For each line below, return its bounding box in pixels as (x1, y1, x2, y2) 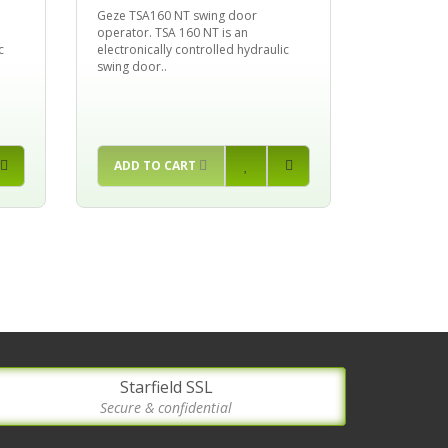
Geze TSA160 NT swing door (97, 6, 257, 24)
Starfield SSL (119, 375, 213, 398)
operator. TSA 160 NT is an (97, 23, 248, 41)
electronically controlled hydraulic (97, 40, 289, 58)
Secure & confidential (100, 397, 232, 417)
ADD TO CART (114, 156, 197, 174)
